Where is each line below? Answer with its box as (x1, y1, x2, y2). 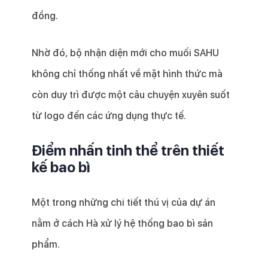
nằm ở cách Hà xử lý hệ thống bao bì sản (31, 218, 213, 230)
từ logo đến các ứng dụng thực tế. (31, 110, 186, 122)
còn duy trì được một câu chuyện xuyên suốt (31, 89, 230, 101)
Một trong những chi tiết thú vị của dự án (31, 197, 215, 209)
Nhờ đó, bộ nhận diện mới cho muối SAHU (31, 47, 219, 59)
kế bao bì (31, 159, 90, 176)
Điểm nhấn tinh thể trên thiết (31, 142, 224, 160)
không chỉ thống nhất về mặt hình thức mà (31, 68, 223, 80)
